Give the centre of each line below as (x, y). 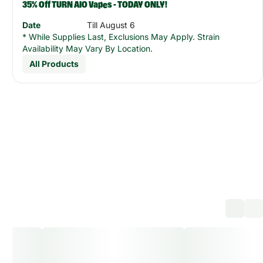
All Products (54, 64)
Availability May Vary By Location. (88, 48)
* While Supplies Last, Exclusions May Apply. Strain (121, 37)
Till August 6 (111, 25)
